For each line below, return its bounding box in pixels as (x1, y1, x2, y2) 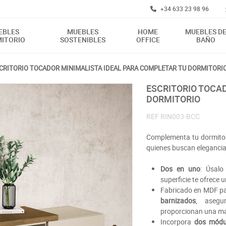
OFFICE (136, 35, 160, 44)
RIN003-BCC (160, 111, 200, 121)
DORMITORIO (146, 93, 200, 105)
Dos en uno (160, 163, 200, 174)
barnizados (160, 195, 196, 205)
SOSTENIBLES (60, 35, 105, 44)
